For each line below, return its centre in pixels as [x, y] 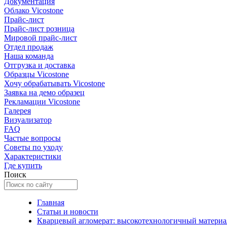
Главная [51, 202]
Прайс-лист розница [39, 29]
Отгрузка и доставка [40, 65]
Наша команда [29, 56]
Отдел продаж [29, 47]
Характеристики [33, 156]
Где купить [23, 165]
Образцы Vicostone [36, 74]
